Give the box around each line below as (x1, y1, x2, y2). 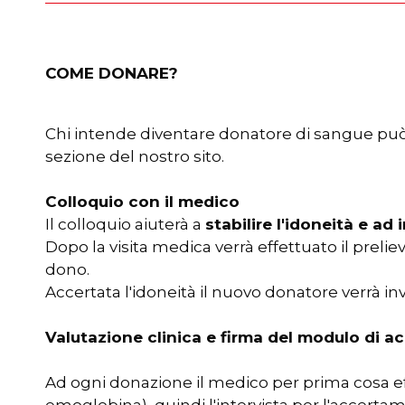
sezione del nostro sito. (45, 147, 224, 165)
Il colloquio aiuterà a (45, 215, 205, 233)
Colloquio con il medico (45, 193, 240, 211)
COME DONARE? (45, 64, 178, 82)
